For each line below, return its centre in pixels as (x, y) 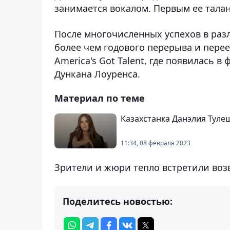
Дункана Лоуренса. (97, 74)
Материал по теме (100, 98)
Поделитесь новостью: (118, 201)
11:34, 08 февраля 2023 (156, 143)
